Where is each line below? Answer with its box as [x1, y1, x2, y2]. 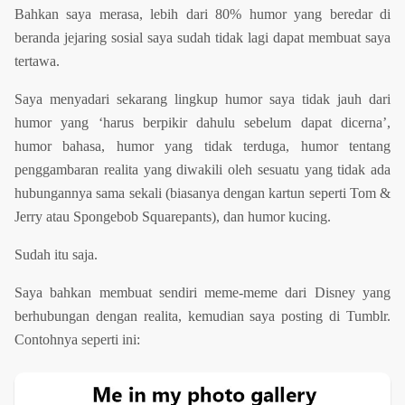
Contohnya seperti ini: [14, 332, 140, 348]
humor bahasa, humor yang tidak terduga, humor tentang [14, 138, 391, 155]
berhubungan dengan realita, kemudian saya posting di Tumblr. [14, 308, 391, 325]
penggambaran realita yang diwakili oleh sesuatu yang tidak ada [14, 162, 391, 178]
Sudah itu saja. [14, 247, 98, 263]
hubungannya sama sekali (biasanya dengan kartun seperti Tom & [14, 185, 391, 202]
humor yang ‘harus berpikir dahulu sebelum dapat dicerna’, [14, 115, 391, 131]
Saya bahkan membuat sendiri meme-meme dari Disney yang [14, 285, 391, 301]
